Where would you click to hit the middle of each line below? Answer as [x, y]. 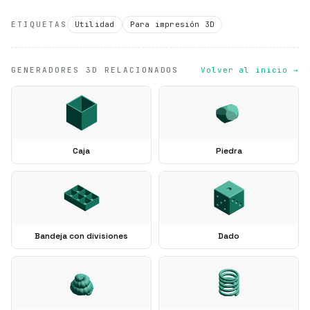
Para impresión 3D [172, 24]
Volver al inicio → [250, 70]
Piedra [229, 151]
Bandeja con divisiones [81, 236]
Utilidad [94, 24]
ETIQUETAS [39, 24]
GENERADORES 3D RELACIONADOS [95, 70]
